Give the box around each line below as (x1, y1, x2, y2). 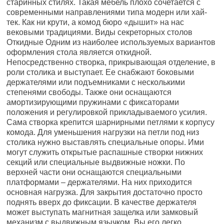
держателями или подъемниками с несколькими (6, 78, 185, 86)
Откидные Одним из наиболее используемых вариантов (6, 38, 216, 46)
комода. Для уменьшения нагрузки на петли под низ (6, 128, 199, 136)
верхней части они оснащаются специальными (6, 168, 182, 176)
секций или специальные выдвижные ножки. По (6, 158, 185, 166)
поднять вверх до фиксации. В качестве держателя (6, 198, 197, 206)
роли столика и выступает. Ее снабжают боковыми (6, 68, 194, 76)
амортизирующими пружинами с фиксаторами (6, 98, 179, 106)
